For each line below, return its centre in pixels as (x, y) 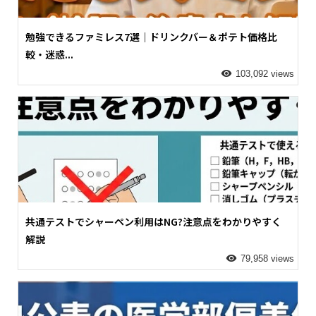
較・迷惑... (49, 54)
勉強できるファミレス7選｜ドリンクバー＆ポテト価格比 (151, 36)
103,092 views (265, 73)
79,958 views (268, 258)
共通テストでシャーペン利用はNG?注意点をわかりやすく (153, 221)
